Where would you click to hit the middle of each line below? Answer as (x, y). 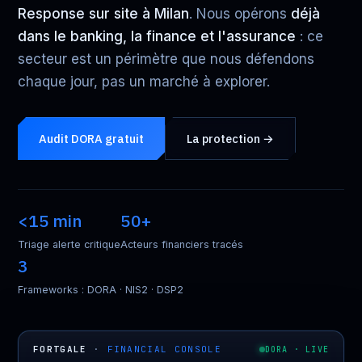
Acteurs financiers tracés (182, 244)
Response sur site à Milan (103, 14)
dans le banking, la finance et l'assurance (157, 36)
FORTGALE (60, 349)
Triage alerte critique (69, 244)
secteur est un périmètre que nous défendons (166, 59)
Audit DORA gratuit (92, 139)
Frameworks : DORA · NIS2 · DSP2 (101, 290)
